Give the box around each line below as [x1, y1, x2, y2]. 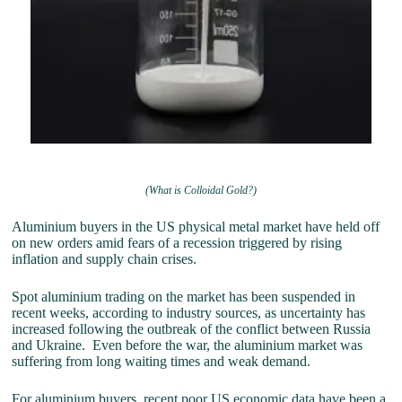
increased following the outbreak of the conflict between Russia [12, 321, 371, 336]
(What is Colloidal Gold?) [144, 184, 257, 197]
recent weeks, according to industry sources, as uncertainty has [12, 305, 366, 320]
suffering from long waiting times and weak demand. [12, 354, 319, 369]
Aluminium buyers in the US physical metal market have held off [12, 219, 380, 234]
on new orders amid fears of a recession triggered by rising [12, 235, 343, 250]
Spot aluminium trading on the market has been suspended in [12, 289, 356, 304]
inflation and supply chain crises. [12, 251, 205, 267]
